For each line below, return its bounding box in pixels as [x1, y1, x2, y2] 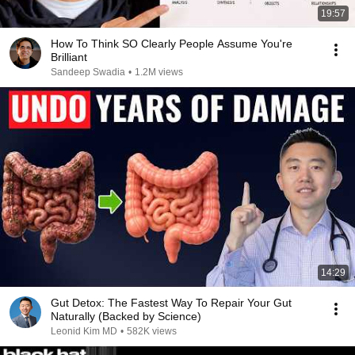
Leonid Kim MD [51, 326, 117, 337]
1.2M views [135, 67, 183, 78]
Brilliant [51, 51, 87, 63]
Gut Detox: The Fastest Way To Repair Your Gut [51, 296, 292, 309]
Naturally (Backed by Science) [51, 310, 201, 323]
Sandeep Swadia [51, 67, 125, 78]
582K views [127, 326, 177, 337]
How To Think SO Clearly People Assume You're [51, 37, 292, 50]
